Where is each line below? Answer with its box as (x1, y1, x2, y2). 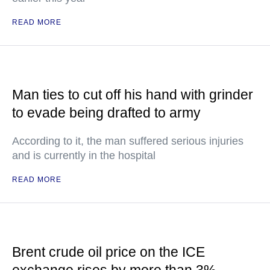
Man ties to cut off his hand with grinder (12, 87, 253, 102)
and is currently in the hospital (12, 149, 155, 162)
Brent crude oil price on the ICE (12, 244, 205, 260)
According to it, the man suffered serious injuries (12, 135, 243, 147)
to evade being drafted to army (12, 105, 201, 121)
